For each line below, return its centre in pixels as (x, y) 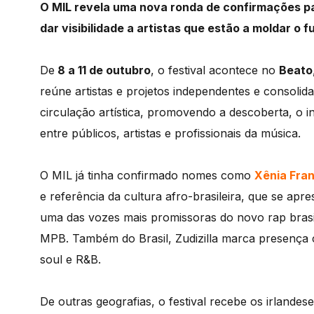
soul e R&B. (70, 259)
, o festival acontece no (215, 70)
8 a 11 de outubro (103, 70)
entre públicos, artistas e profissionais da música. (170, 133)
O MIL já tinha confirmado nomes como (147, 175)
